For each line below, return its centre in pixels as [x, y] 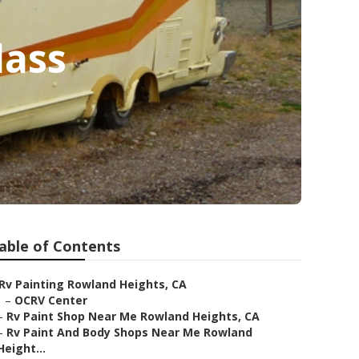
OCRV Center [51, 300]
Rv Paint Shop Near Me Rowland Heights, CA [133, 316]
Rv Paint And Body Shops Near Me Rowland [129, 332]
